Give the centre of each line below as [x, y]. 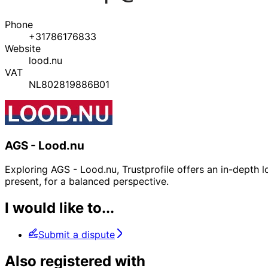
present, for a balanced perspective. [87, 182]
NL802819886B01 [69, 84]
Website [23, 48]
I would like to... [60, 208]
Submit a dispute [77, 235]
